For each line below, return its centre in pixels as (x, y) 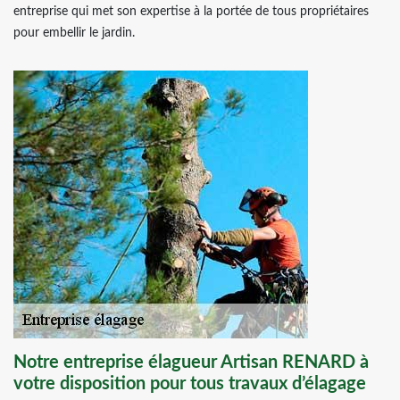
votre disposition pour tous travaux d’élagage (190, 384)
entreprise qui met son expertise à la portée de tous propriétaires (191, 12)
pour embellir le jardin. (74, 33)
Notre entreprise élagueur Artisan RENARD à (191, 362)
